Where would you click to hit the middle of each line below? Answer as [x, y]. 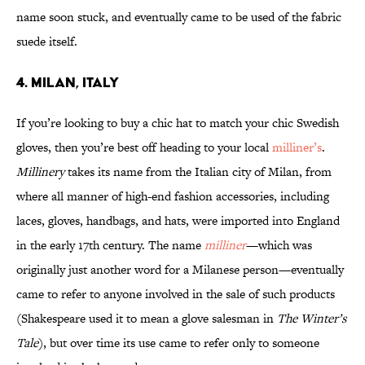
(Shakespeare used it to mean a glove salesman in [147, 319]
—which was [279, 245]
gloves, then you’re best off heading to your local [144, 147]
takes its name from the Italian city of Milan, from [198, 172]
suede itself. [47, 42]
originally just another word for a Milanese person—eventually [180, 270]
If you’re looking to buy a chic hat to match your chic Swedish [178, 123]
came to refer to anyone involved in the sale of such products [176, 294]
